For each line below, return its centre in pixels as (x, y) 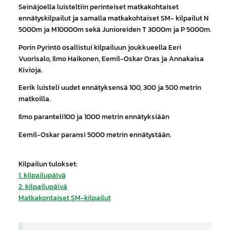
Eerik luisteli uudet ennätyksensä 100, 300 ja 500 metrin (110, 88)
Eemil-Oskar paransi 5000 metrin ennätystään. (95, 134)
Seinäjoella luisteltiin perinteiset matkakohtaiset (98, 6)
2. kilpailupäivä (43, 186)
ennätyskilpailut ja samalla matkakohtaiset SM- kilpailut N (113, 18)
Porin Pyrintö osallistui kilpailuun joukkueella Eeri (100, 47)
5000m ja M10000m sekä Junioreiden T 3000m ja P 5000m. (115, 29)
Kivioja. (30, 70)
